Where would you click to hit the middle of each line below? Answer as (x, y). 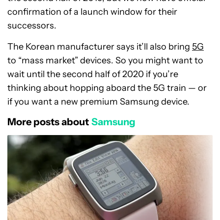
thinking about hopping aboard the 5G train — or (107, 88)
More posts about (48, 122)
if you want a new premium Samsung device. (98, 102)
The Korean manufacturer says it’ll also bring (100, 47)
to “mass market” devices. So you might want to (105, 60)
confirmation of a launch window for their (92, 12)
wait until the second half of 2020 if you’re (93, 74)
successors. (32, 26)
